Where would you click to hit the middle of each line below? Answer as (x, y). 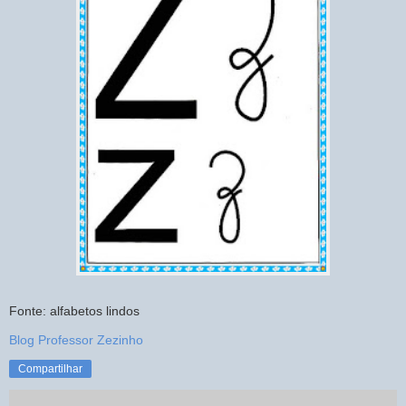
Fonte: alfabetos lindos (74, 310)
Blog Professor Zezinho (76, 339)
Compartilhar (50, 368)
